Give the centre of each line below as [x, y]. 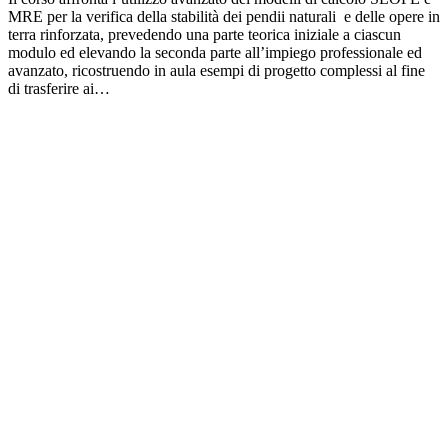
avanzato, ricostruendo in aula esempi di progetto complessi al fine [216, 71]
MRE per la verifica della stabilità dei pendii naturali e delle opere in [224, 17]
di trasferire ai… [59, 89]
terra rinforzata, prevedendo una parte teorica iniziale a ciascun [204, 35]
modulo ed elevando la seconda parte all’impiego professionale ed [215, 53]
